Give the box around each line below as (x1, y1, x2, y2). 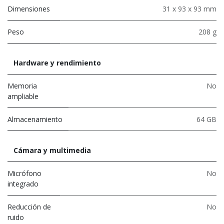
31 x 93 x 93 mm (162, 3, 216, 13)
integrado (7, 178, 38, 188)
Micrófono (7, 168, 41, 178)
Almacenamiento (7, 114, 62, 124)
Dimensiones (7, 3, 50, 13)
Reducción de (7, 201, 51, 211)
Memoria (7, 80, 37, 90)
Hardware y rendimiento (13, 57, 101, 67)
